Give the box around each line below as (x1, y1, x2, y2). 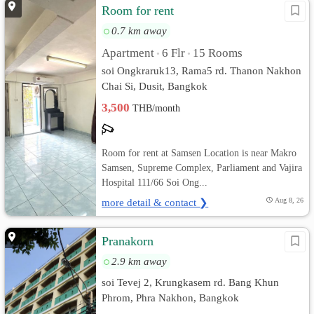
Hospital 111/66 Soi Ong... (102, 177, 208, 188)
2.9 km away (111, 255, 168, 267)
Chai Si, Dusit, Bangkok (102, 80, 208, 92)
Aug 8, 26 (274, 196, 303, 204)
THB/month (132, 103, 181, 114)
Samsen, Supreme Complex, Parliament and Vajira (102, 162, 303, 173)
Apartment (102, 46, 155, 60)
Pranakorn (102, 234, 154, 248)
